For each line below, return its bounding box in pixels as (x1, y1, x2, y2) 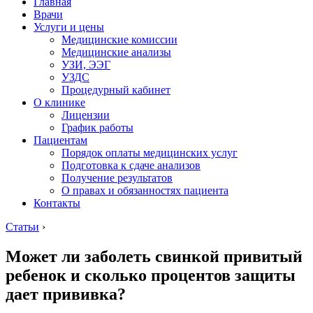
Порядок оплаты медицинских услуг (61, 147, 238, 159)
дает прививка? (6, 284, 126, 303)
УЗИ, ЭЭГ (61, 59, 110, 71)
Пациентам (34, 134, 87, 146)
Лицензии (61, 109, 110, 121)
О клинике (34, 96, 85, 108)
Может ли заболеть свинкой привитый (6, 247, 303, 265)
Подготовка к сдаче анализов (61, 159, 201, 171)
